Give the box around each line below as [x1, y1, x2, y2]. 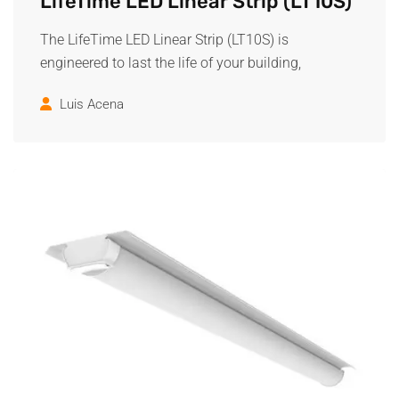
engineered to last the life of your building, [40, 53, 301, 71]
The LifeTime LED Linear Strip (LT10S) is [40, 30, 289, 48]
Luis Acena [60, 95, 124, 112]
